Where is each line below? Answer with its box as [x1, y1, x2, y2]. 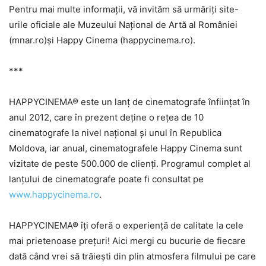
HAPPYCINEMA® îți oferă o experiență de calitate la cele [9, 219, 243, 231]
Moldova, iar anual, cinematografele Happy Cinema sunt [9, 142, 242, 154]
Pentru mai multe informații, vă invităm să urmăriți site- [9, 3, 239, 15]
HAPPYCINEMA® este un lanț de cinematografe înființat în [9, 96, 250, 107]
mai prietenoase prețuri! [9, 235, 112, 246]
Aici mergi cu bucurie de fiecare [112, 235, 246, 246]
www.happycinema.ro [9, 188, 99, 200]
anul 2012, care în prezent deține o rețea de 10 [9, 111, 204, 123]
